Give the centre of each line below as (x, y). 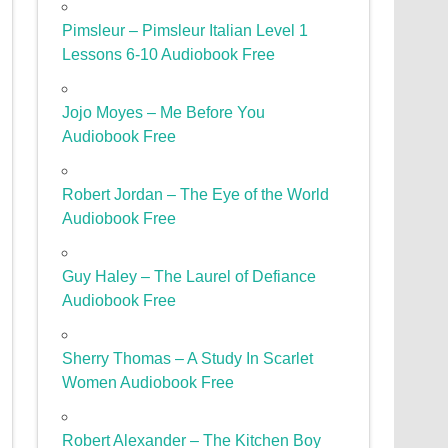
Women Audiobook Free (148, 383)
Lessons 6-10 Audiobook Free (169, 55)
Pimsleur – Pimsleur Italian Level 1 (185, 31)
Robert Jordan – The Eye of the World (196, 195)
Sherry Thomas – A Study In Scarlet (188, 359)
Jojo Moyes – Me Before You (164, 113)
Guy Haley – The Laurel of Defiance (189, 277)
